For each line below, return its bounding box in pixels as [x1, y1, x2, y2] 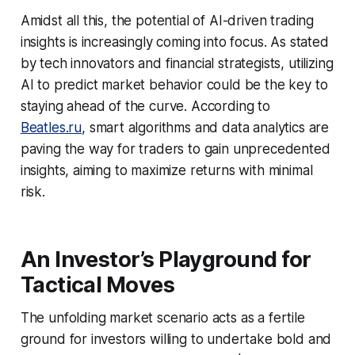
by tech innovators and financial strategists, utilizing [20, 55, 334, 71]
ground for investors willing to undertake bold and [20, 330, 332, 347]
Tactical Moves [20, 271, 175, 298]
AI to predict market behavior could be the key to [20, 76, 328, 93]
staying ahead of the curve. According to [20, 97, 270, 114]
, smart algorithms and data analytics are [82, 119, 330, 136]
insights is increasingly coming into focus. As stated [20, 33, 329, 50]
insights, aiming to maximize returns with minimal [20, 162, 313, 178]
